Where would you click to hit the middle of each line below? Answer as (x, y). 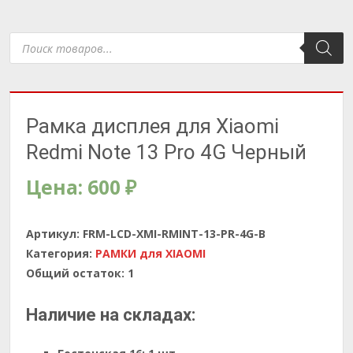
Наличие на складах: (111, 315)
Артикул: (54, 234)
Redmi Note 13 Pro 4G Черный (166, 152)
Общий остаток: (75, 273)
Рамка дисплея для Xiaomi (152, 126)
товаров (33, 48)
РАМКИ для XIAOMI (150, 253)
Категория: (61, 253)
